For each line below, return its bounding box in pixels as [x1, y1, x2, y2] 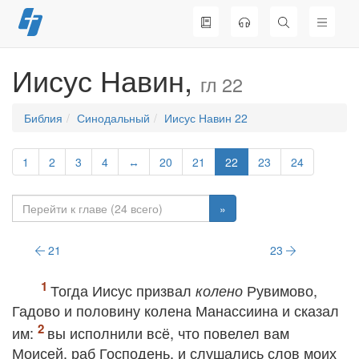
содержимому [28, 48, 101, 64]
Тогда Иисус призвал [50, 280, 196, 301]
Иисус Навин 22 [164, 110, 248, 126]
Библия [24, 110, 63, 126]
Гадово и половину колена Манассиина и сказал [12, 300, 339, 321]
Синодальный [77, 110, 150, 126]
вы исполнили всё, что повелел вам [47, 322, 289, 343]
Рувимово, [243, 280, 317, 301]
